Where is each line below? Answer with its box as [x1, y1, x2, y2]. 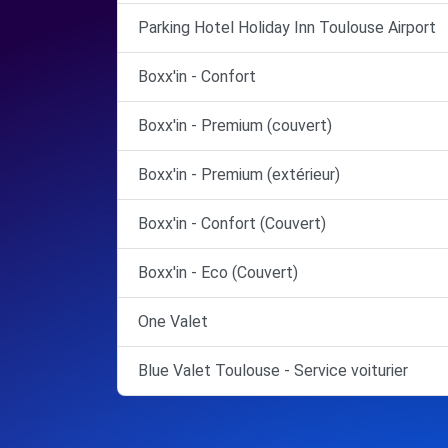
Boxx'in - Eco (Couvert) [138, 263, 298, 282]
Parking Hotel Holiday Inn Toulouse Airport [138, 18, 436, 37]
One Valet [138, 312, 208, 331]
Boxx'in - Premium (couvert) [138, 116, 332, 135]
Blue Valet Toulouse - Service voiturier [138, 361, 408, 380]
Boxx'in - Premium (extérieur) [138, 165, 340, 184]
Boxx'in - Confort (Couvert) [138, 214, 326, 233]
